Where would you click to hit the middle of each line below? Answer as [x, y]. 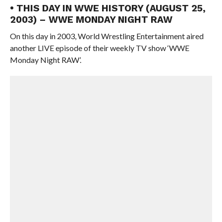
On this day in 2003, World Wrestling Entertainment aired [107, 36]
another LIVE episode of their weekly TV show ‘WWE [99, 48]
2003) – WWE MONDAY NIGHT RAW [91, 20]
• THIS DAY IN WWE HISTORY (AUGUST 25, [108, 8]
